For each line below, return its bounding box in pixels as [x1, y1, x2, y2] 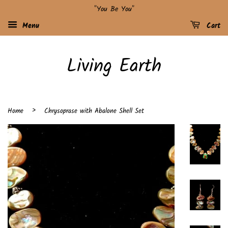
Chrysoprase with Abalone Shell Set [44, 106, 144, 117]
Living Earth [67, 52, 161, 81]
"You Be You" [94, 4, 134, 15]
